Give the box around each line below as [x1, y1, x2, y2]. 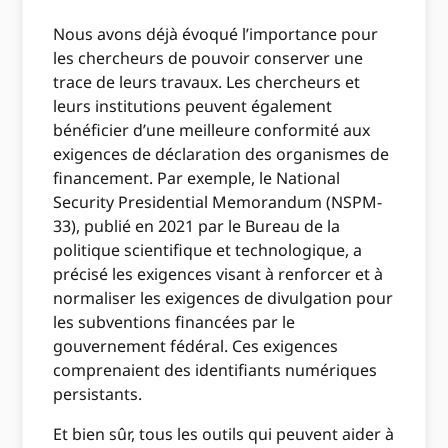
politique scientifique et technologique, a [53, 239, 363, 261]
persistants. [53, 383, 143, 405]
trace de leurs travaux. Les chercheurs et [53, 71, 361, 93]
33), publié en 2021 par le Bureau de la [53, 215, 341, 237]
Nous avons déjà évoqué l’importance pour [53, 23, 379, 45]
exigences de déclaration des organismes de [53, 143, 390, 165]
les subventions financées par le [53, 311, 296, 333]
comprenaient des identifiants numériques [53, 359, 378, 381]
